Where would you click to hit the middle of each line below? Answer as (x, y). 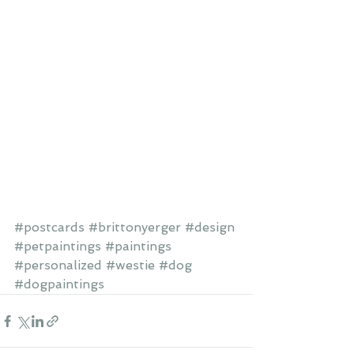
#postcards (49, 227)
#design (210, 227)
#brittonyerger (135, 227)
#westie (130, 265)
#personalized (58, 265)
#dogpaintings (59, 284)
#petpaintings (58, 246)
